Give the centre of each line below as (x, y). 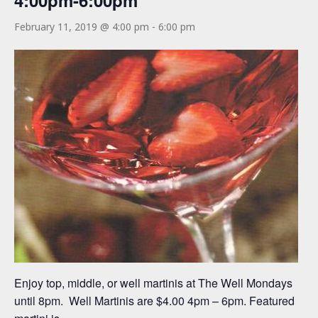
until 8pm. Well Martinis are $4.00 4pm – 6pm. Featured (154, 301)
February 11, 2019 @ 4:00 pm (82, 27)
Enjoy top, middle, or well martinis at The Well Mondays (153, 283)
